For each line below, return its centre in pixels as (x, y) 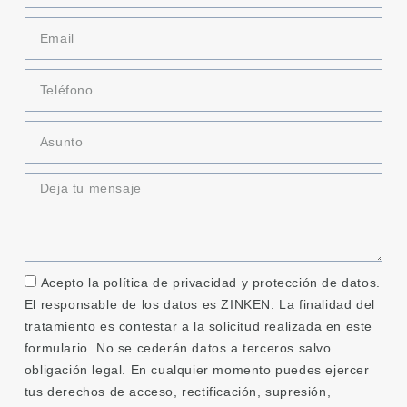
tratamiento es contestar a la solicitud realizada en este (199, 327)
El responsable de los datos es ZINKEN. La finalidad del (199, 305)
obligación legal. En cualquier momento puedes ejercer (197, 370)
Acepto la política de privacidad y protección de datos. (210, 282)
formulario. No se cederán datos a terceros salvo (178, 348)
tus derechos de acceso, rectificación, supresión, (178, 392)
